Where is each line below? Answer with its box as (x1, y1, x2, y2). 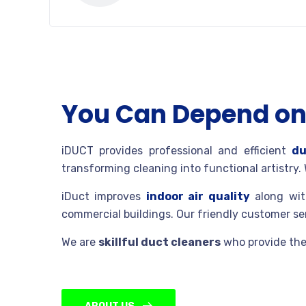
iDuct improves (61, 189, 146, 203)
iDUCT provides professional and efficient (61, 143, 292, 157)
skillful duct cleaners (98, 235, 221, 249)
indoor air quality (145, 189, 250, 203)
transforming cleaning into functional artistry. (61, 161, 301, 175)
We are (61, 235, 98, 249)
